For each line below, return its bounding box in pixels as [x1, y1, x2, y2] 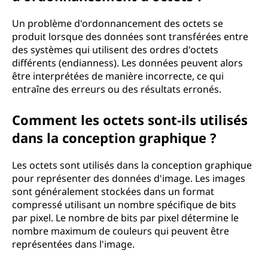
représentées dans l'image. [12, 237, 135, 251]
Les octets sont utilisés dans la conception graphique [12, 159, 252, 172]
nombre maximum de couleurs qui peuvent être [12, 224, 229, 237]
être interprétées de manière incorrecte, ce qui [12, 69, 224, 83]
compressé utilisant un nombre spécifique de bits [12, 198, 236, 211]
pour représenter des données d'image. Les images [12, 172, 245, 185]
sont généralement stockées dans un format [12, 185, 214, 198]
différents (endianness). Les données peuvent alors [12, 56, 243, 69]
